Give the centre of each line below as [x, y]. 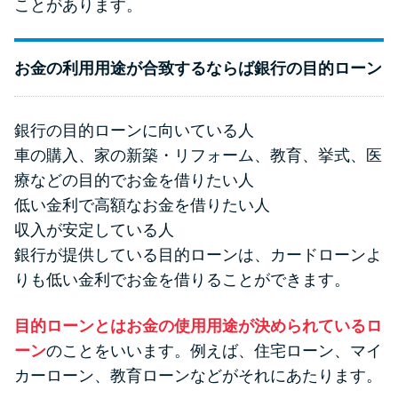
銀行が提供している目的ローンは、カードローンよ [198, 255]
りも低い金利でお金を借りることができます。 [182, 280]
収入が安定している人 [94, 231]
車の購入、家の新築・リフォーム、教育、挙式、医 [198, 156]
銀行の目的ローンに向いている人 [134, 131]
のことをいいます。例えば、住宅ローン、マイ [214, 351]
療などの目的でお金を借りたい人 [134, 181]
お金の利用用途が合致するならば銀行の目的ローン [198, 69]
